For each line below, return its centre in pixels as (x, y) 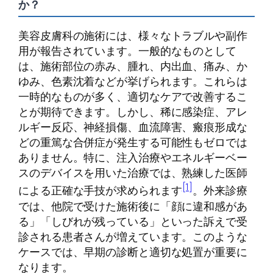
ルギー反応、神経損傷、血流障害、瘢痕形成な (133, 127)
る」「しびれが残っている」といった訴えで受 (133, 221)
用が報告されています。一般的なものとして (127, 51)
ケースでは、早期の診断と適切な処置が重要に (133, 251)
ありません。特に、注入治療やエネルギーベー (133, 158)
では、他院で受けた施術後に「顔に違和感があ (133, 206)
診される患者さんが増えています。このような (133, 236)
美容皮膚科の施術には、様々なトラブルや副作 (133, 36)
